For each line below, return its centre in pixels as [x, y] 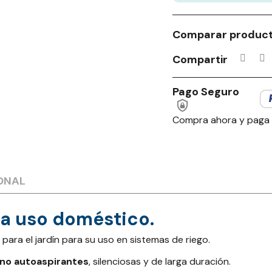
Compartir [200, 59]
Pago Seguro [206, 91]
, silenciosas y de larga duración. [160, 262]
